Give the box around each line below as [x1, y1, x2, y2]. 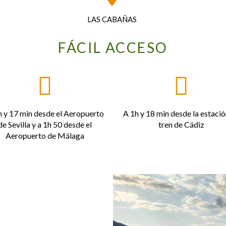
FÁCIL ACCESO [58, 39, 168, 56]
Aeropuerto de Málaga [6, 131, 84, 140]
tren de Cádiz [158, 120, 204, 129]
